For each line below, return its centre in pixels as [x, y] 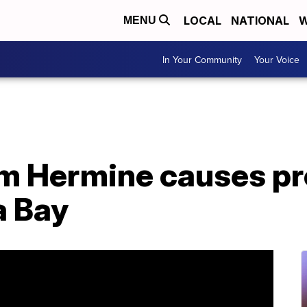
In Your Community [202, 59]
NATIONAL [260, 21]
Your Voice [277, 59]
